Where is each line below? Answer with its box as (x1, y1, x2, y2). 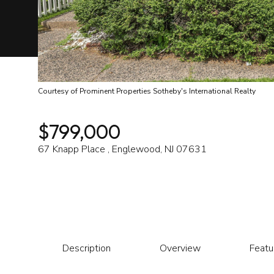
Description (62, 242, 111, 255)
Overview (160, 242, 201, 255)
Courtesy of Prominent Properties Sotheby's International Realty (38, 86, 256, 96)
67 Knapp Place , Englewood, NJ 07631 (38, 143, 207, 156)
